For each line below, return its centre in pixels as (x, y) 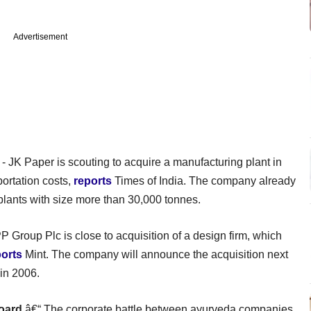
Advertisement (40, 36)
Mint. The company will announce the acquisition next (155, 254)
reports (93, 180)
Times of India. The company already (204, 180)
